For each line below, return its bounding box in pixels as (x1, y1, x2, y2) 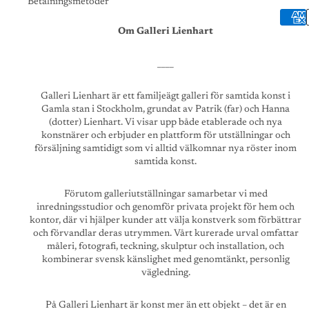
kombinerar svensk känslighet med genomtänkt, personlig (41, 255, 290, 265)
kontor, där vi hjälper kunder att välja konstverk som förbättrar (30, 215, 301, 226)
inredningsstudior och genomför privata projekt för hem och (37, 202, 295, 212)
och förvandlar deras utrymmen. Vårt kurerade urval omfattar (32, 228, 299, 239)
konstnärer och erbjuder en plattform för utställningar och (41, 130, 290, 141)
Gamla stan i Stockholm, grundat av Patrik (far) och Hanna (41, 104, 290, 114)
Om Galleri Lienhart (118, 26, 213, 37)
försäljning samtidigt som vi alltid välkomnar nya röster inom (34, 143, 297, 154)
